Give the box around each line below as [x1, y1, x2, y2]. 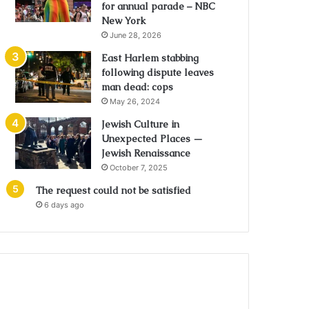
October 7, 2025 [110, 163, 168, 172]
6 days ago [44, 200, 85, 210]
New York [101, 14, 146, 27]
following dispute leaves [101, 66, 215, 79]
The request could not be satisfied [36, 184, 192, 197]
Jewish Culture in [101, 118, 180, 130]
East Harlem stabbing [101, 52, 199, 64]
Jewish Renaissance [101, 147, 191, 159]
